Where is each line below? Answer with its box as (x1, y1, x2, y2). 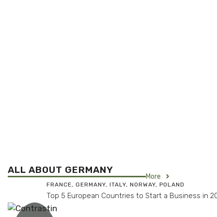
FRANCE (46, 181, 72, 188)
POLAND (159, 181, 185, 188)
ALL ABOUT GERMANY (8, 164, 113, 175)
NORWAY (130, 181, 155, 188)
